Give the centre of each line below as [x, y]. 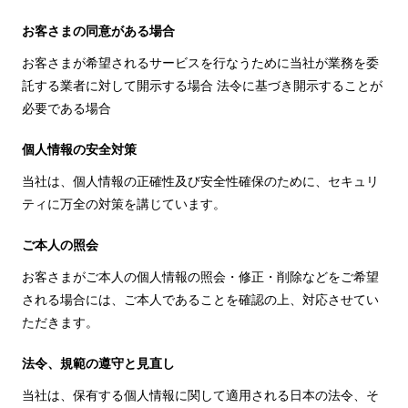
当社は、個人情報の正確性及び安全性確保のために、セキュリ [200, 181]
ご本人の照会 [60, 245]
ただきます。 [60, 322]
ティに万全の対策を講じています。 [124, 204]
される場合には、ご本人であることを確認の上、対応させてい [200, 300]
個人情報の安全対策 [79, 149]
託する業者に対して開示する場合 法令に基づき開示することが [202, 86]
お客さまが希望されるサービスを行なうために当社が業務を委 [200, 63]
